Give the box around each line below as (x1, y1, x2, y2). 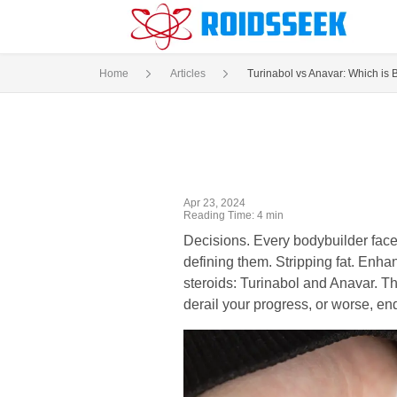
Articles (170, 67, 206, 80)
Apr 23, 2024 (183, 197, 245, 209)
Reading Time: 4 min (183, 209, 284, 222)
